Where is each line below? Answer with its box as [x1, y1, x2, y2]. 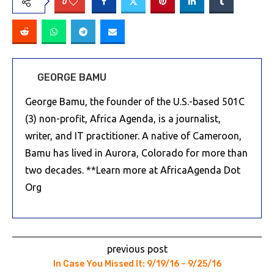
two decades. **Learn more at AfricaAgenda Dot [25, 165, 240, 176]
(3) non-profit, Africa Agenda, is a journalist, [25, 113, 221, 124]
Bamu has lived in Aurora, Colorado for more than [25, 147, 248, 158]
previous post [106, 243, 168, 254]
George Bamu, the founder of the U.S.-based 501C [25, 96, 245, 107]
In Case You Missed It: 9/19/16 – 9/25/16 [53, 259, 221, 269]
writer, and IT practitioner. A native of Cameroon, [25, 130, 242, 141]
